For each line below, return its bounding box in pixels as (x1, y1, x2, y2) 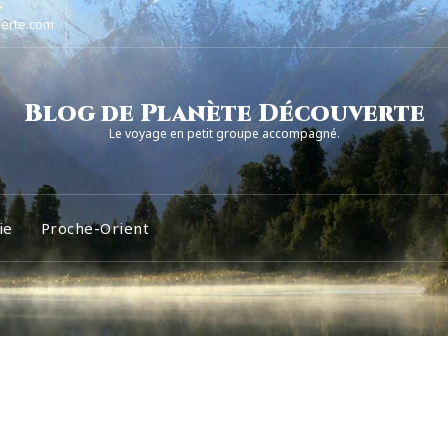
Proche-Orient (40, 218, 149, 238)
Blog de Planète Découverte (23, 98, 425, 130)
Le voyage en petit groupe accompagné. (108, 125, 340, 142)
